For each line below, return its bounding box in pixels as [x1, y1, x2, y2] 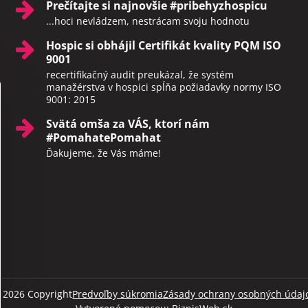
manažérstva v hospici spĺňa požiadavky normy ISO [45, 80, 281, 93]
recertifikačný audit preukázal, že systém [45, 67, 234, 81]
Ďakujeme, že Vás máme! [45, 146, 161, 159]
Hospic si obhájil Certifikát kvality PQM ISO [45, 37, 281, 53]
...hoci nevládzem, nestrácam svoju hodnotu [45, 14, 250, 27]
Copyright [25, 287, 73, 300]
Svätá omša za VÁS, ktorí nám [45, 115, 210, 131]
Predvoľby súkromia [72, 287, 164, 300]
